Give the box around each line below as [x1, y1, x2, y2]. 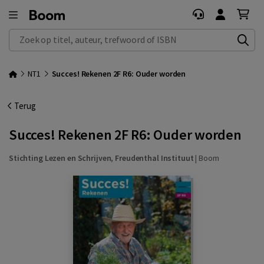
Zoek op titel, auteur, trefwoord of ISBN [9, 29, 155, 41]
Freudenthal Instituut [115, 153, 194, 163]
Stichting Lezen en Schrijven [9, 153, 111, 163]
